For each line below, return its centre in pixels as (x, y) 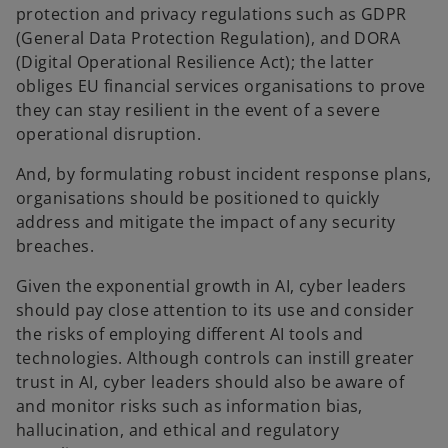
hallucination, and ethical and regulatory (178, 430)
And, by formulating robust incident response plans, (224, 174)
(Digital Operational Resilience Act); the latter (195, 62)
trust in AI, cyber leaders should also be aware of (210, 382)
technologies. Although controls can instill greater (215, 358)
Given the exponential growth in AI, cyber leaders (211, 286)
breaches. (55, 246)
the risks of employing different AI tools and (190, 334)
